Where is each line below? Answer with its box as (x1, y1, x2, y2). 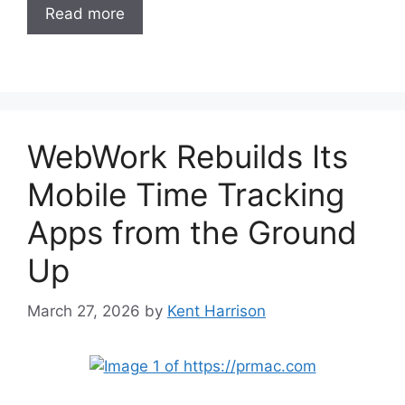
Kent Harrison (167, 301, 266, 320)
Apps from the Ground (27, 213, 357, 251)
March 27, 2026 (27, 301, 140, 320)
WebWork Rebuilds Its (27, 137, 348, 175)
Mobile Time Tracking (27, 175, 344, 213)
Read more (45, 5, 125, 23)
